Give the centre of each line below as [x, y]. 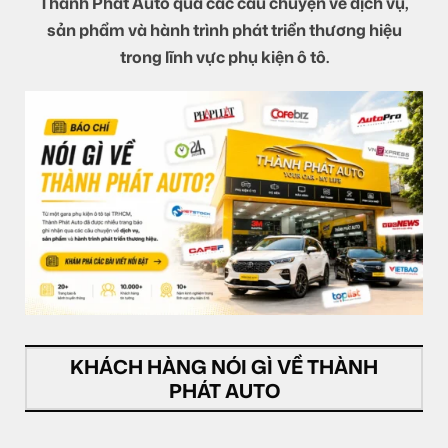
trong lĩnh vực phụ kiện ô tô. [224, 56]
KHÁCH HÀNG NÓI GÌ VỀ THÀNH [224, 366]
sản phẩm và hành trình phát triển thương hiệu [224, 29]
